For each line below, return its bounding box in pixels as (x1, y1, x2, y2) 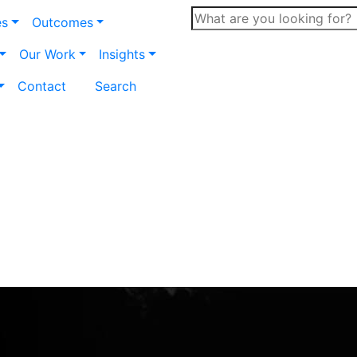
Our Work (18, 46, 76, 62)
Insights (99, 46, 146, 62)
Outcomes (31, 14, 93, 30)
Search (94, 78, 136, 94)
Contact (17, 78, 66, 94)
